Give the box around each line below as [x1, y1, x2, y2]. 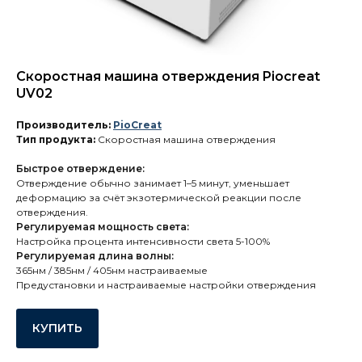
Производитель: [16, 119, 113, 131]
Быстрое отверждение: [16, 162, 145, 175]
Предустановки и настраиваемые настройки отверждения [16, 279, 316, 291]
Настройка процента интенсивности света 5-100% [16, 235, 270, 247]
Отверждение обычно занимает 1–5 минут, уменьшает [16, 177, 289, 189]
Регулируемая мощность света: [16, 221, 189, 233]
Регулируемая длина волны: [16, 250, 174, 262]
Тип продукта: [16, 133, 95, 145]
